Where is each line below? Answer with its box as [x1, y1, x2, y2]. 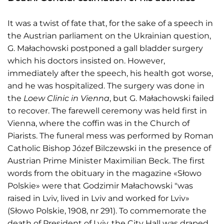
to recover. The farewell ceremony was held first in [7, 105, 207, 115]
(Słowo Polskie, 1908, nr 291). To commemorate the [7, 205, 206, 215]
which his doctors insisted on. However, [7, 55, 165, 65]
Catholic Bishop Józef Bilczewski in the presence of [7, 143, 211, 153]
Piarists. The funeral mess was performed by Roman [7, 130, 213, 140]
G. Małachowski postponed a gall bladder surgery [7, 43, 203, 53]
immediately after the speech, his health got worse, [7, 68, 213, 78]
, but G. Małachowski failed [109, 93, 214, 103]
